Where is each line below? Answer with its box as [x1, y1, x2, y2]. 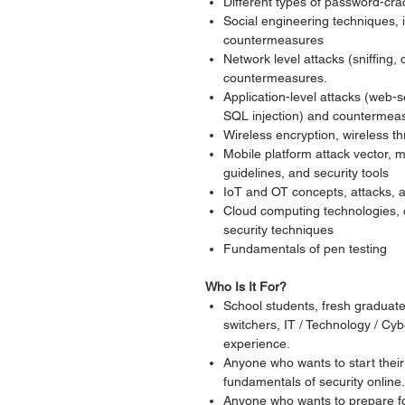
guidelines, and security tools [223, 165, 389, 180]
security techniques [223, 222, 334, 237]
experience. [223, 336, 290, 351]
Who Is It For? [205, 279, 287, 294]
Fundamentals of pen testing [223, 241, 387, 256]
